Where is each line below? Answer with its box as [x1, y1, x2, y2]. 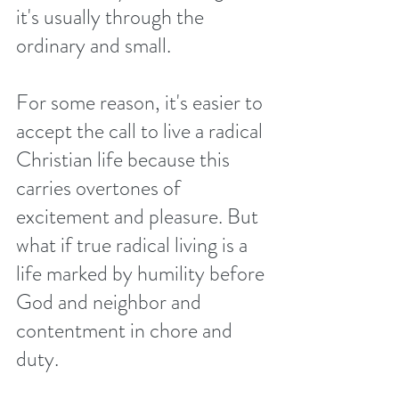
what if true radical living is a [16, 230, 252, 261]
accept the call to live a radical [16, 116, 267, 147]
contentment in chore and [16, 315, 237, 346]
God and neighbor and [16, 287, 206, 318]
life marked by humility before [16, 258, 269, 289]
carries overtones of [16, 173, 185, 204]
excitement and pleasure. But [16, 201, 263, 232]
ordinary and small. [16, 30, 175, 61]
